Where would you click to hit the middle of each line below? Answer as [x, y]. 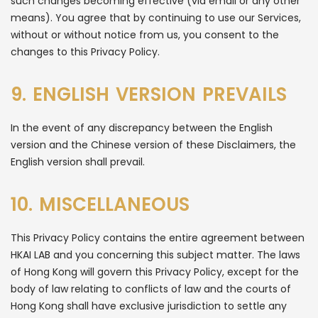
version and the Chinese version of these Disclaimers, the [153, 145]
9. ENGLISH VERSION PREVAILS [149, 94]
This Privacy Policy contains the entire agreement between [158, 238]
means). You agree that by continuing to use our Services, [156, 18]
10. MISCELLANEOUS [100, 204]
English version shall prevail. [78, 162]
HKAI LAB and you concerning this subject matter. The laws [155, 255]
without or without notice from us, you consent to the [145, 35]
